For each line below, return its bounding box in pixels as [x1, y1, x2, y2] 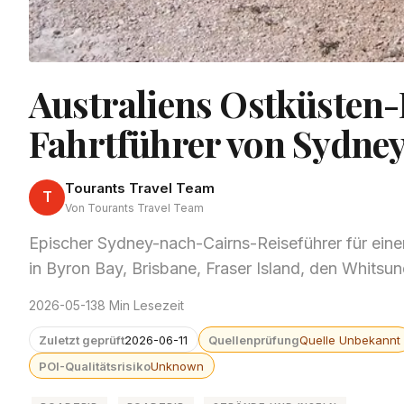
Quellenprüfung [208, 332, 300, 347]
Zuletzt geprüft [39, 332, 125, 347]
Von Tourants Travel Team [65, 201, 204, 215]
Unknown [151, 358, 205, 373]
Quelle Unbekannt [299, 332, 401, 347]
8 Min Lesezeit [97, 298, 184, 313]
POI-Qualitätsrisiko [39, 358, 151, 373]
